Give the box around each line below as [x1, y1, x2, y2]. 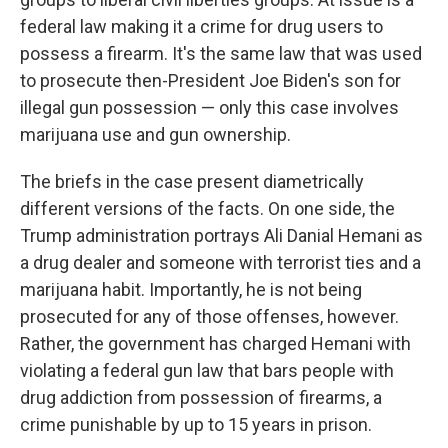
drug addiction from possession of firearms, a [20, 387, 382, 408]
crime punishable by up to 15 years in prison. [20, 414, 372, 435]
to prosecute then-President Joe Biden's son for [20, 70, 401, 91]
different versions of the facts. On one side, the [20, 198, 395, 219]
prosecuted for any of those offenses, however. [20, 306, 399, 327]
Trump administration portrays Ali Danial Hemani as [20, 225, 423, 246]
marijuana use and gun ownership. [20, 124, 291, 145]
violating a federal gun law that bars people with [20, 360, 394, 381]
